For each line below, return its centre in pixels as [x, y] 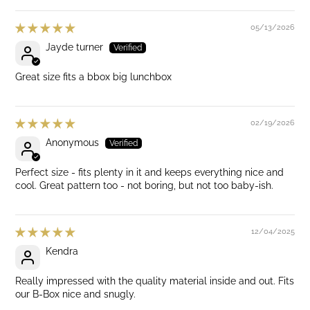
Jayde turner [75, 47]
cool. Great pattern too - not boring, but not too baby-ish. [145, 186]
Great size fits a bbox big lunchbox [94, 77]
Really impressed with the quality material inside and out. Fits [155, 281]
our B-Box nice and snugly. [76, 294]
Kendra [62, 252]
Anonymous [73, 143]
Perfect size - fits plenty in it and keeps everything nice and [150, 173]
